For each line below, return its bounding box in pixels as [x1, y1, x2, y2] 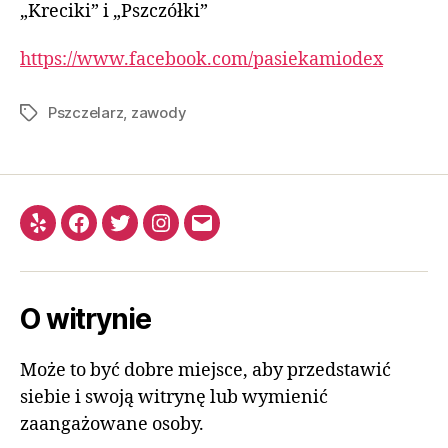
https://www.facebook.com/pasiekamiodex [20, 47, 383, 71]
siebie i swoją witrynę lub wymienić [20, 385, 328, 409]
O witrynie [20, 301, 151, 336]
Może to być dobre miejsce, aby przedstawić [20, 358, 391, 382]
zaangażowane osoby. [20, 412, 204, 436]
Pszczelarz [48, 102, 124, 122]
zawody [130, 102, 187, 122]
